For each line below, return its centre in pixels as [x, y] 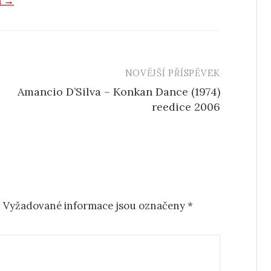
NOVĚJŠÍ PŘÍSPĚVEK [172, 73]
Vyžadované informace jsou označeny [95, 206]
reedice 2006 [186, 107]
